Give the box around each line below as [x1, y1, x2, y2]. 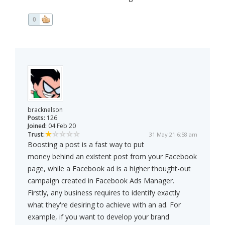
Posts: [28, 114, 45, 123]
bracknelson [28, 105, 63, 115]
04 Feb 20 [47, 122, 76, 131]
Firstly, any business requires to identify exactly [28, 188, 180, 198]
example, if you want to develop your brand [28, 212, 169, 222]
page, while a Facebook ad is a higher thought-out [28, 164, 191, 174]
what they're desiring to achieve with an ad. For [28, 200, 181, 210]
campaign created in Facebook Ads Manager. [28, 176, 174, 186]
